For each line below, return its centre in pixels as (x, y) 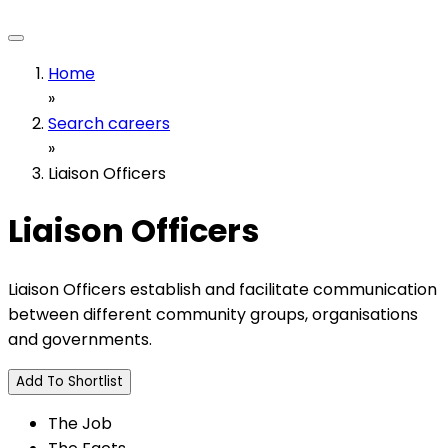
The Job (80, 423)
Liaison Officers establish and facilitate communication (222, 289)
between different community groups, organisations (213, 314)
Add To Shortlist (69, 381)
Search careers (109, 124)
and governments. (80, 339)
